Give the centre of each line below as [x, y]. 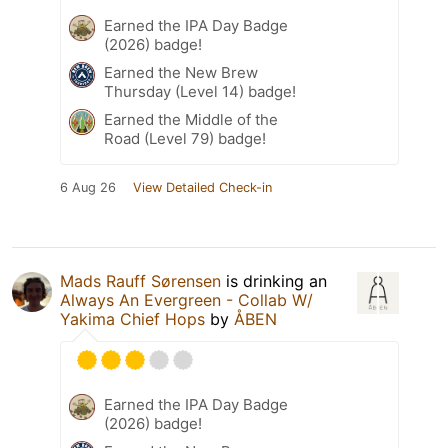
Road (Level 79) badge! [185, 138]
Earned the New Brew [181, 72]
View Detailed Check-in [202, 187]
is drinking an [274, 280]
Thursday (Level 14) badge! [200, 91]
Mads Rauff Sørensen [140, 280]
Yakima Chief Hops [132, 318]
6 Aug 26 [88, 187]
